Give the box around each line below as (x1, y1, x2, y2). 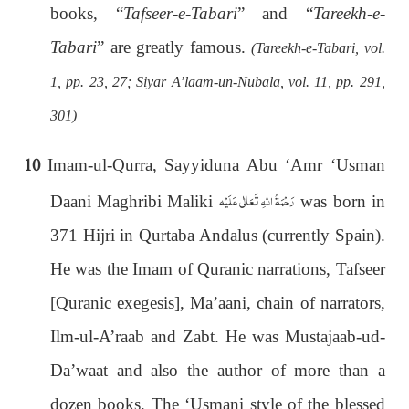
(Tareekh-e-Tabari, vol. (251, 39, 385, 56)
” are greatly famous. (97, 37, 252, 57)
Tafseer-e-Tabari (122, 3, 237, 23)
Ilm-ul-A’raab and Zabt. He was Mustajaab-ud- (50, 326, 385, 346)
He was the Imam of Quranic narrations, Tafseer (50, 258, 385, 278)
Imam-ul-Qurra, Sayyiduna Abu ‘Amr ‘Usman (47, 154, 385, 174)
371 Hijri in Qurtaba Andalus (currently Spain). (50, 225, 385, 245)
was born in (295, 191, 385, 211)
